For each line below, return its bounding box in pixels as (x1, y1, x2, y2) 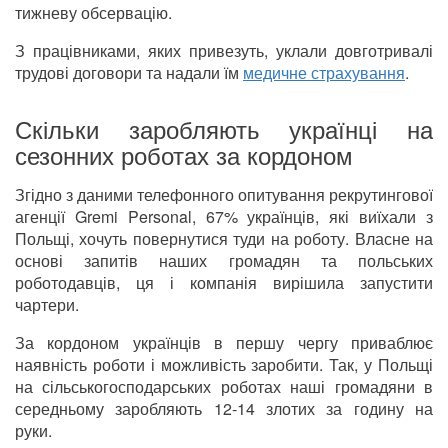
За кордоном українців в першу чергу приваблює (15, 331, 433, 355)
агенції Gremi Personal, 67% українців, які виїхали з (15, 205, 433, 229)
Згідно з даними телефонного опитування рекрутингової (15, 183, 433, 207)
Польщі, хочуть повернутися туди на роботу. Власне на (15, 227, 433, 251)
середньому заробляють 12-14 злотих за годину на (15, 397, 433, 421)
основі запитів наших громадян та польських (15, 249, 433, 273)
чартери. (15, 293, 79, 317)
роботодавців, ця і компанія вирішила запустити (15, 271, 433, 295)
